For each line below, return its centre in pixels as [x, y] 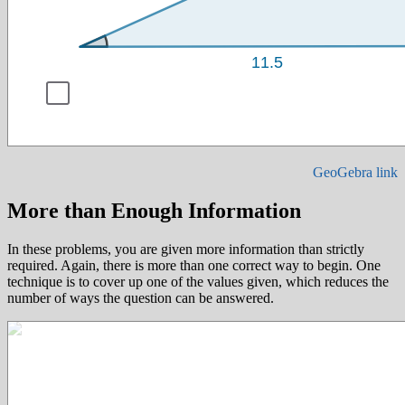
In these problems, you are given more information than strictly [186, 250]
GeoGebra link [355, 173]
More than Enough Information [154, 211]
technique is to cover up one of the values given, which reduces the [198, 282]
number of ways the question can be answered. [141, 298]
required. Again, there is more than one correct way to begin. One [194, 266]
